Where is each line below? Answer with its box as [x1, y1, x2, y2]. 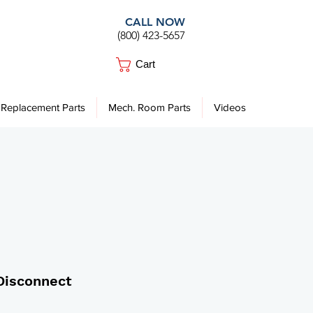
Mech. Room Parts [108, 101, 191, 113]
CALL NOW [125, 15, 185, 29]
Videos [214, 101, 246, 113]
